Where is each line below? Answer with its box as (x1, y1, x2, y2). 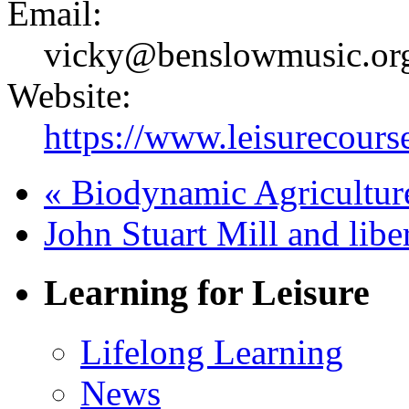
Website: (7, 76, 131, 116)
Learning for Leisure (44, 272, 370, 313)
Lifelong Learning (80, 331, 343, 372)
